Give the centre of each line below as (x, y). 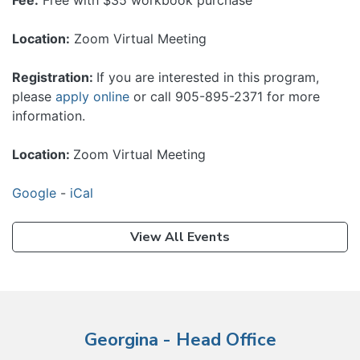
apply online (92, 96)
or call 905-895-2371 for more (225, 96)
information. (49, 116)
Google (34, 193)
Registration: (54, 77)
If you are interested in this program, (208, 77)
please (34, 96)
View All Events (180, 237)
